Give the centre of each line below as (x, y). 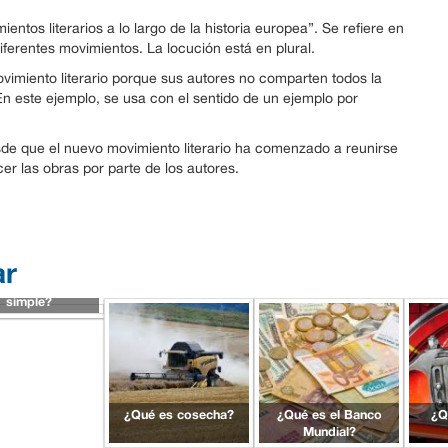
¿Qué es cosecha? (179, 414)
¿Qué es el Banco (329, 414)
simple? (29, 301)
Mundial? (329, 431)
